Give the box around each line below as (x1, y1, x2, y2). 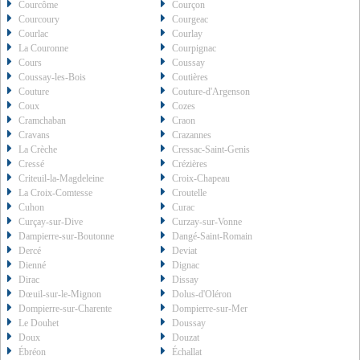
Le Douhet (18, 317, 59, 329)
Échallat (172, 346, 202, 358)
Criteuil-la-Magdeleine (18, 173, 104, 185)
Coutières (172, 72, 209, 84)
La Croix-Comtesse (18, 187, 92, 199)
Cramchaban (18, 115, 66, 127)
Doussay (172, 317, 207, 329)
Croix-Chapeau (172, 173, 231, 185)
